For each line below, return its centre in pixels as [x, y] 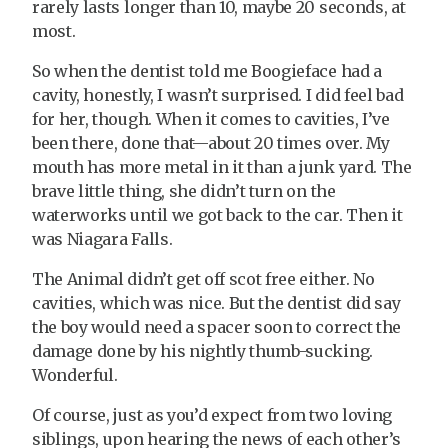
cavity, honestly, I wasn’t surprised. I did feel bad [218, 95]
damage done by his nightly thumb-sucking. [202, 351]
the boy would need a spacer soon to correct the [216, 327]
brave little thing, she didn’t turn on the [184, 191]
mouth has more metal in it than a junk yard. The [222, 167]
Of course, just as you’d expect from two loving [212, 415]
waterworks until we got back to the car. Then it [217, 215]
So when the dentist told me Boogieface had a [207, 71]
